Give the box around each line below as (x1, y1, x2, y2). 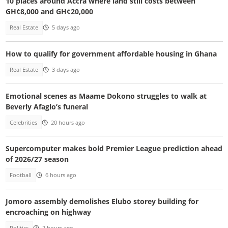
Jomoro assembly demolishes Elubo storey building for (5, 196, 198, 206)
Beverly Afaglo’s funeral (5, 101, 88, 111)
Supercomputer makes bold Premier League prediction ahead (5, 144, 222, 154)
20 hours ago (50, 119, 85, 126)
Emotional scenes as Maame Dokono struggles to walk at (5, 91, 207, 101)
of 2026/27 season (5, 154, 69, 164)
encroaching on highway (5, 207, 91, 217)
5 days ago (51, 24, 80, 32)
